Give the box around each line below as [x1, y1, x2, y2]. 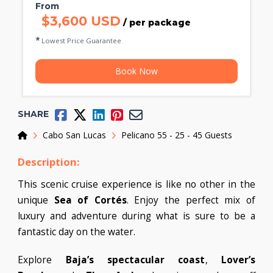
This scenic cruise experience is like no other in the [18, 177, 255, 191]
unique [18, 193, 54, 207]
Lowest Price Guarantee [41, 35, 122, 45]
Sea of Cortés [54, 193, 127, 207]
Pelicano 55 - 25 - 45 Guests [121, 129, 232, 141]
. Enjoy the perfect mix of [126, 193, 255, 207]
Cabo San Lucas [43, 129, 106, 141]
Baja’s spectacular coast [65, 253, 205, 266]
